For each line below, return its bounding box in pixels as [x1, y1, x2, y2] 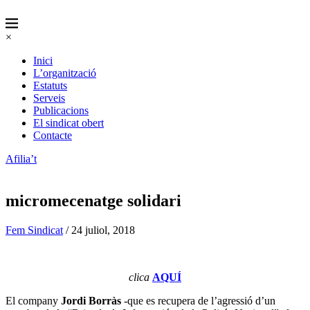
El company [6, 294, 61, 307]
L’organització [33, 67, 96, 79]
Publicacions [33, 104, 89, 116]
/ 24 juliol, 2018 [63, 224, 135, 236]
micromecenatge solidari [6, 191, 181, 210]
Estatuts [33, 80, 67, 91]
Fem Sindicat [6, 224, 63, 236]
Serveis [33, 92, 65, 104]
